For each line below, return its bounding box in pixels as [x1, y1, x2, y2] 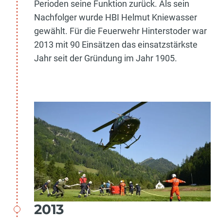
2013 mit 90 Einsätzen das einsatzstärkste [34, 39, 198, 50]
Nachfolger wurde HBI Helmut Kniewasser [34, 12, 197, 23]
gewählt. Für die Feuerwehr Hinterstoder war [34, 26, 207, 36]
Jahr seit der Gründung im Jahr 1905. [34, 53, 177, 64]
